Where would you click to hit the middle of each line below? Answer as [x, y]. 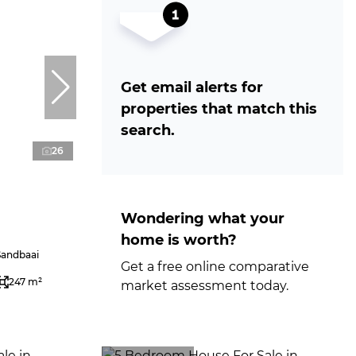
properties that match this [219, 109]
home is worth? [179, 240]
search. [148, 130]
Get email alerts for [192, 87]
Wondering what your [203, 219]
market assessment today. [205, 286]
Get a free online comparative [215, 267]
